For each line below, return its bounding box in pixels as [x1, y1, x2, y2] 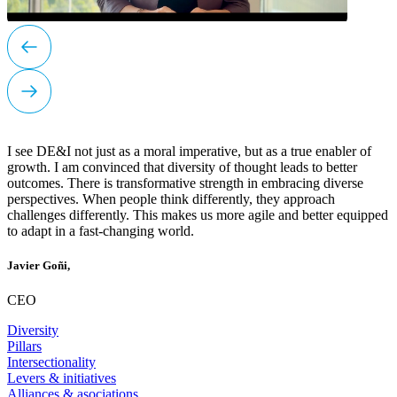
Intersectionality [7, 354, 96, 370]
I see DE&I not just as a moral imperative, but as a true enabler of [7, 143, 371, 159]
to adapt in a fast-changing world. [7, 222, 194, 238]
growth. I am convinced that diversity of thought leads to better [7, 159, 357, 175]
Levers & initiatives [7, 370, 116, 386]
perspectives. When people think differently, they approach [7, 191, 335, 206]
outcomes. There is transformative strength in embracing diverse [7, 175, 363, 191]
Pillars [7, 339, 42, 354]
